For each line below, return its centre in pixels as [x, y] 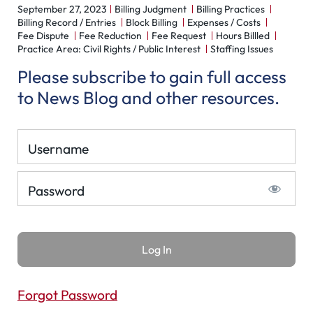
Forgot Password [67, 295]
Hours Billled [243, 36]
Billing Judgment [151, 9]
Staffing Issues [242, 49]
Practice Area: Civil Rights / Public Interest [109, 49]
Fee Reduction [110, 36]
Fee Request [179, 36]
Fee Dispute [43, 36]
